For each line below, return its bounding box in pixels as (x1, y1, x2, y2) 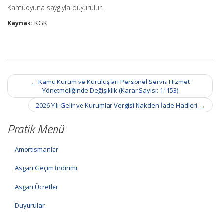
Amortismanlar (15, 145, 58, 154)
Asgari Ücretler (15, 182, 58, 191)
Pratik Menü (7, 120, 64, 137)
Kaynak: (7, 18, 33, 27)
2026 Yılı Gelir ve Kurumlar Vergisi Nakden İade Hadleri (36, 101, 199, 110)
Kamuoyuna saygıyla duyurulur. (7, 3, 103, 12)
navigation (7, 84, 45, 96)
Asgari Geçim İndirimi (15, 164, 77, 172)
